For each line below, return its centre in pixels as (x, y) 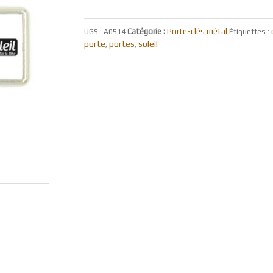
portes (122, 44)
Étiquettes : (250, 32)
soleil (148, 44)
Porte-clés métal (197, 32)
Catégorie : (147, 32)
